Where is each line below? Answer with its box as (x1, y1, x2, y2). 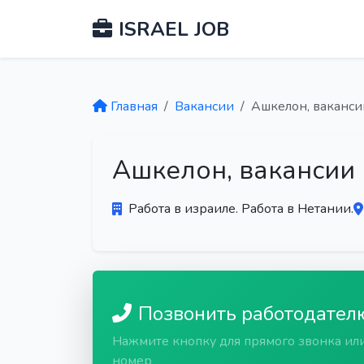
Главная (110, 97, 158, 115)
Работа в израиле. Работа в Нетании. (128, 200, 353, 218)
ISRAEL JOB (119, 15, 229, 42)
